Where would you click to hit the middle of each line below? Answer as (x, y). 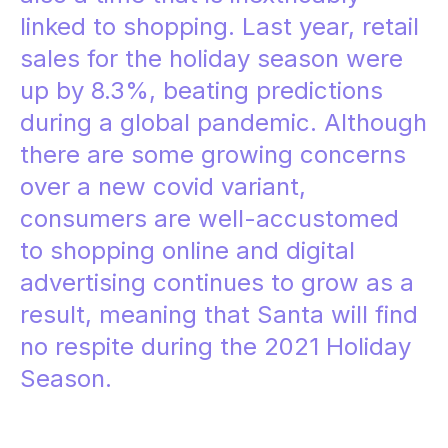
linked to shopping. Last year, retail (219, 27)
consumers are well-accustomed (209, 219)
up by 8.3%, (91, 91)
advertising (86, 283)
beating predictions (273, 91)
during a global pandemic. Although (223, 123)
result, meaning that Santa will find (219, 315)
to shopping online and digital (187, 251)
